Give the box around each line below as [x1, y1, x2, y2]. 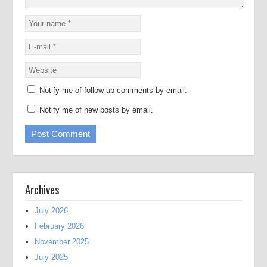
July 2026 [35, 206, 69, 215]
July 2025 [35, 253, 69, 262]
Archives [25, 181, 60, 197]
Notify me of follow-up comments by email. [39, 86, 188, 95]
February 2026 [35, 222, 85, 231]
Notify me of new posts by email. [39, 105, 154, 114]
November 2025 [35, 237, 89, 246]
